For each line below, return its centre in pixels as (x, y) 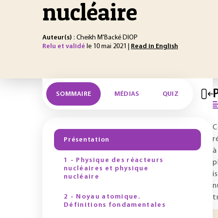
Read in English (154, 46)
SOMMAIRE (74, 94)
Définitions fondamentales (115, 205)
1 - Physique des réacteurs (114, 160)
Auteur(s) (57, 38)
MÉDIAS (127, 94)
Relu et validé (64, 46)
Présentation (87, 140)
